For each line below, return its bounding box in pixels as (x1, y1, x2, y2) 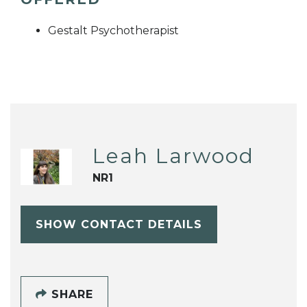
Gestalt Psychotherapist (48, 24, 179, 38)
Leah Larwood (92, 143, 254, 169)
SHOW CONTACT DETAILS (35, 217, 202, 231)
